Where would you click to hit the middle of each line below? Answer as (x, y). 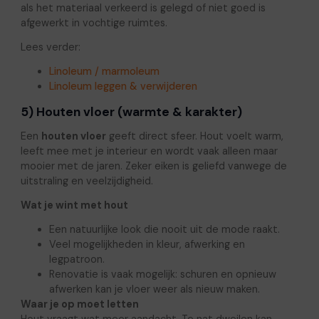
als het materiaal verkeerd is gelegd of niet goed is (143, 8)
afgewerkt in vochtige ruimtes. (94, 23)
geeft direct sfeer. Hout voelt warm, (194, 136)
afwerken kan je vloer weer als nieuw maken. (154, 289)
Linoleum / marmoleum (104, 72)
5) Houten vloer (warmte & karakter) (131, 111)
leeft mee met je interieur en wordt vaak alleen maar (149, 151)
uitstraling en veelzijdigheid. (87, 181)
